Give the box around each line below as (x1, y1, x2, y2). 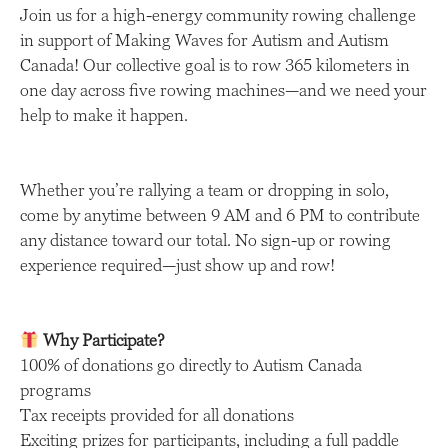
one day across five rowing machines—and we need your (20, 80, 427, 101)
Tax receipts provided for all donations (20, 405, 294, 426)
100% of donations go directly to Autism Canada (20, 355, 362, 376)
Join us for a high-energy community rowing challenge (20, 5, 416, 26)
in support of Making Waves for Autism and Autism (20, 30, 389, 51)
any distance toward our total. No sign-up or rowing (20, 230, 391, 251)
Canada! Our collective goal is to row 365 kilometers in (20, 55, 410, 76)
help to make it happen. (20, 105, 188, 126)
